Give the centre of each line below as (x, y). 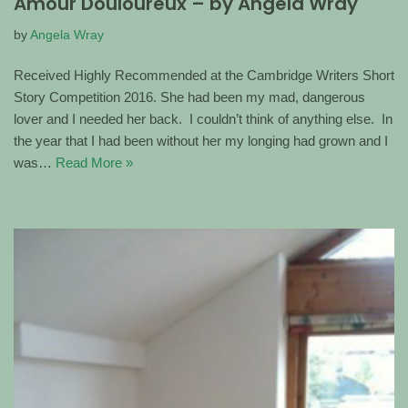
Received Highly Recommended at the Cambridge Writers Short (204, 76)
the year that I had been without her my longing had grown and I (201, 141)
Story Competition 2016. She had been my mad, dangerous (189, 97)
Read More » (94, 163)
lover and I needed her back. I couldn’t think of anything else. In (203, 119)
